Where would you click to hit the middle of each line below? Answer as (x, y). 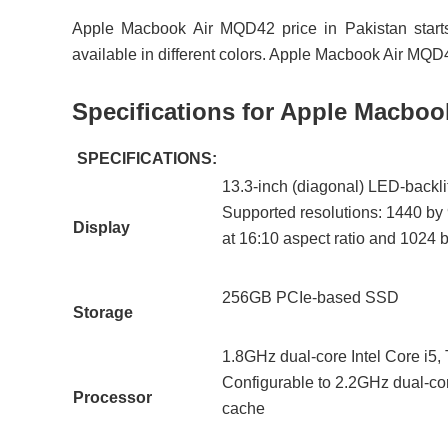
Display (101, 227)
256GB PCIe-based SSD (310, 297)
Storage (103, 312)
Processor (112, 397)
